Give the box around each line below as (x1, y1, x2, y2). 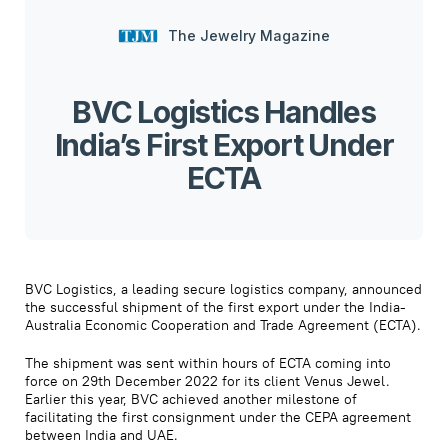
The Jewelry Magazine (168, 26, 330, 44)
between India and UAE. (25, 425, 178, 444)
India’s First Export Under (54, 126, 394, 163)
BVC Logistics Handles (72, 93, 376, 130)
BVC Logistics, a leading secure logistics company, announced (25, 279, 422, 298)
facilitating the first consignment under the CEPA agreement (25, 407, 411, 426)
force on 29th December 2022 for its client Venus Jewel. (25, 371, 390, 390)
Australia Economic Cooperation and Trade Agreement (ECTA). (25, 315, 421, 334)
